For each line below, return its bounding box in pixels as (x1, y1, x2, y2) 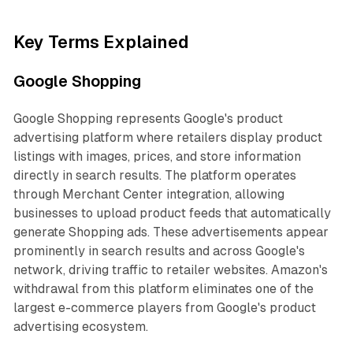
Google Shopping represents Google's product (13, 111, 283, 127)
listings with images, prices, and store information (13, 149, 301, 165)
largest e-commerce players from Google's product (13, 300, 316, 316)
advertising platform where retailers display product (13, 130, 322, 146)
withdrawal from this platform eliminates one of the (13, 281, 314, 297)
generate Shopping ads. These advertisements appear (13, 225, 329, 240)
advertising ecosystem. (13, 319, 148, 335)
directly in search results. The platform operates (13, 168, 296, 184)
